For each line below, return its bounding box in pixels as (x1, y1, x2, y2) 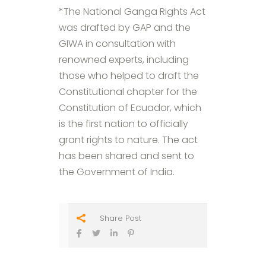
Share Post (100, 213, 141, 224)
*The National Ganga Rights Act (59, 5, 205, 19)
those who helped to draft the (59, 69, 199, 83)
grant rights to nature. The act (59, 133, 198, 147)
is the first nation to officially (59, 117, 188, 131)
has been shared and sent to (59, 149, 194, 163)
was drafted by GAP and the (59, 21, 191, 35)
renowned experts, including (59, 53, 189, 67)
